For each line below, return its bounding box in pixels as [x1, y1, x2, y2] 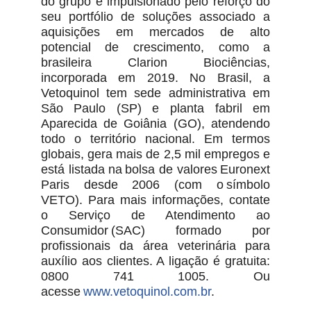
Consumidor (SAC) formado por [40, 224, 271, 238]
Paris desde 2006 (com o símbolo [40, 178, 271, 192]
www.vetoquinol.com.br [83, 285, 211, 299]
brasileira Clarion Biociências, [40, 56, 271, 70]
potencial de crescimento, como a [40, 40, 271, 55]
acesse [40, 285, 83, 299]
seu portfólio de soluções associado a [40, 10, 271, 24]
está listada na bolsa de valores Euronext [40, 162, 271, 177]
